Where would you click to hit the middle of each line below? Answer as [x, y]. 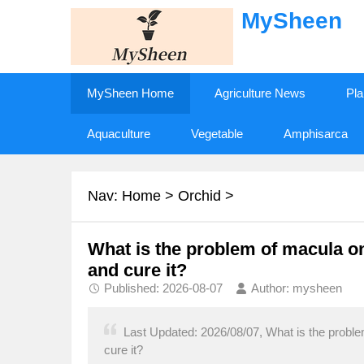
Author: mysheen [297, 288]
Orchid [199, 196]
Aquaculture [119, 134]
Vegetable [217, 134]
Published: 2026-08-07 [163, 288]
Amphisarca [316, 134]
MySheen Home [130, 93]
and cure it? [137, 270]
